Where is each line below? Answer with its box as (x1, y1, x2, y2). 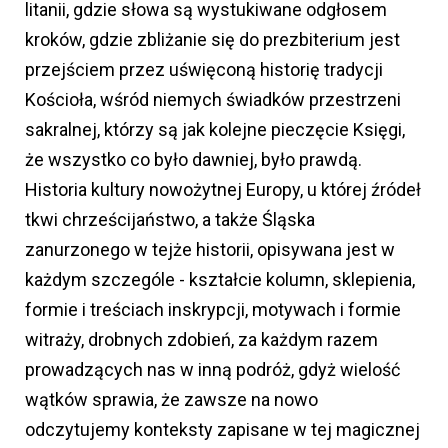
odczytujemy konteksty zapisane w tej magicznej (25, 419, 420, 441)
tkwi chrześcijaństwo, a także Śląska (25, 209, 315, 231)
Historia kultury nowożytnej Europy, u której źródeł (25, 179, 421, 201)
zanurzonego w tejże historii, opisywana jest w (25, 239, 395, 261)
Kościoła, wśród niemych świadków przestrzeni (25, 89, 401, 111)
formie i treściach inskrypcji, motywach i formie (25, 299, 401, 321)
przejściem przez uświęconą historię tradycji (25, 59, 383, 81)
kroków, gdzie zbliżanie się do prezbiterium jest (25, 29, 400, 51)
